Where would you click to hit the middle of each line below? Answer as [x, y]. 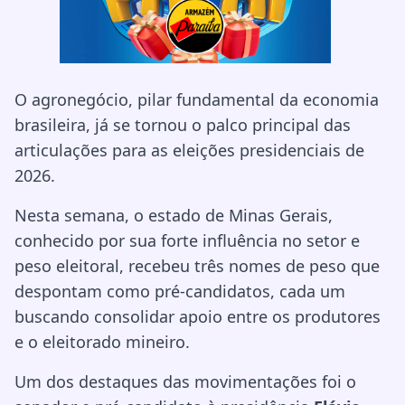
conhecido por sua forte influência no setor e [187, 240]
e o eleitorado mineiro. [102, 342]
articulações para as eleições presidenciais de [189, 150]
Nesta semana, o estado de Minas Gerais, [174, 215]
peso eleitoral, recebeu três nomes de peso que [197, 266]
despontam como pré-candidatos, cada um [180, 291]
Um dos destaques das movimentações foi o [185, 381]
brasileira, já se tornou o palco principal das [183, 125]
